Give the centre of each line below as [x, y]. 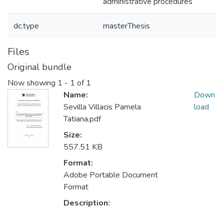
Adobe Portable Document [111, 175]
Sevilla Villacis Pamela [102, 107]
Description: [87, 203]
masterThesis [126, 26]
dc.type [26, 26]
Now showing [32, 83]
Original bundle [39, 67]
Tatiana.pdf [82, 119]
